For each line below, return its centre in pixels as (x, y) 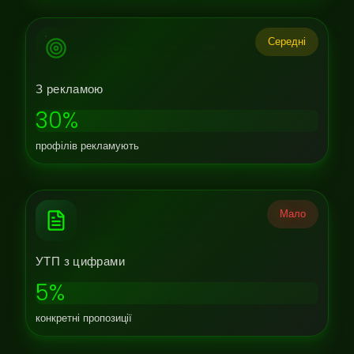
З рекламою (70, 89)
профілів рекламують (87, 146)
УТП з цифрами (80, 261)
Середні (287, 41)
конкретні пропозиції (84, 318)
